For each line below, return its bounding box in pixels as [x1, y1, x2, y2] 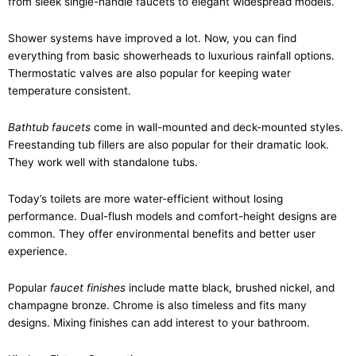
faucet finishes [50, 281, 126, 294]
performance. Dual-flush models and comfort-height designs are [8, 209, 337, 222]
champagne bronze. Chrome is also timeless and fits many [8, 298, 307, 311]
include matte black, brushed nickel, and [126, 281, 335, 294]
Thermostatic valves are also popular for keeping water [8, 66, 291, 79]
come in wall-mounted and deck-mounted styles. [91, 120, 343, 133]
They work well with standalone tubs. [8, 155, 198, 168]
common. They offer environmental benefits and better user [8, 226, 315, 240]
